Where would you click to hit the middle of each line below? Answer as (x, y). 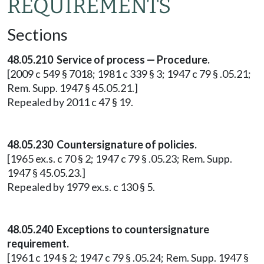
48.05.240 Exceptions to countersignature (108, 229)
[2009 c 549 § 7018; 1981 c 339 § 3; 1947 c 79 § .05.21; (129, 74)
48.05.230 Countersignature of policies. (102, 144)
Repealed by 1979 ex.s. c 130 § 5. (81, 187)
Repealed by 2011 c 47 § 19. (70, 102)
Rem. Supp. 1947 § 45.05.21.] (72, 88)
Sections (37, 34)
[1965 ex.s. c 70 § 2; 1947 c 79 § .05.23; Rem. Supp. (120, 159)
